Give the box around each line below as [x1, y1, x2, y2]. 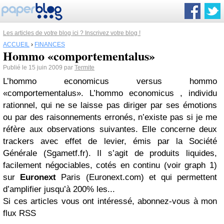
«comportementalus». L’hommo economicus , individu [3, 88, 217, 98]
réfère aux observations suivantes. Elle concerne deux [3, 124, 217, 134]
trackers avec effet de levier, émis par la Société [3, 136, 217, 146]
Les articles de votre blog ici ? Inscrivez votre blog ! [3, 29, 140, 36]
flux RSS [3, 208, 36, 218]
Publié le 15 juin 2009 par [3, 64, 74, 71]
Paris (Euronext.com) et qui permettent [56, 172, 217, 182]
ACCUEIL [3, 41, 29, 48]
